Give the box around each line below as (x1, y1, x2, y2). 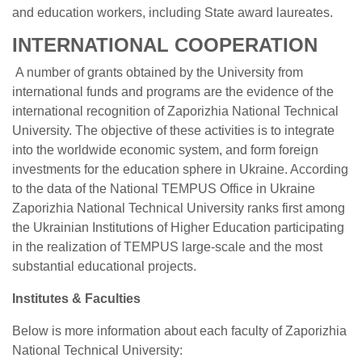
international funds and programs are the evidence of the (12, 85, 334, 99)
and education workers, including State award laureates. (12, 6, 333, 19)
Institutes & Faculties (12, 292, 141, 305)
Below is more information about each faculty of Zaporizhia (12, 324, 347, 338)
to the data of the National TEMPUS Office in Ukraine (12, 182, 315, 196)
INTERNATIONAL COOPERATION (12, 34, 318, 56)
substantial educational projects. (12, 259, 196, 273)
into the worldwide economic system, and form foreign (12, 143, 318, 157)
